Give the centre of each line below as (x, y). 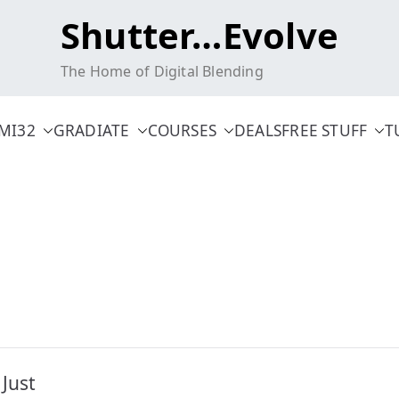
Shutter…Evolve (199, 35)
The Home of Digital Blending (162, 71)
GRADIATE (91, 130)
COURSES (182, 130)
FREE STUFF (325, 130)
